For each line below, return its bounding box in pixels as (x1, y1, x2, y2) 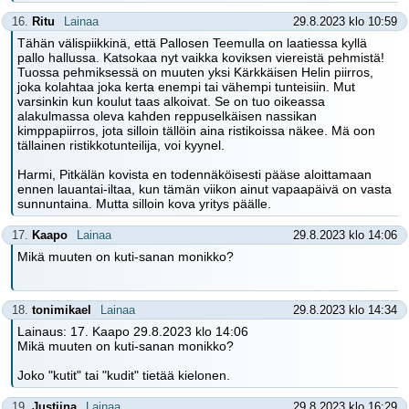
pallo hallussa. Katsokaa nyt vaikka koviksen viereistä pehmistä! (17, 50, 384, 65)
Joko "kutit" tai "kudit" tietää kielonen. (17, 368, 230, 383)
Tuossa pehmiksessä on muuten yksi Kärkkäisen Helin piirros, (17, 65, 373, 79)
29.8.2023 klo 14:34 (293, 303, 397, 317)
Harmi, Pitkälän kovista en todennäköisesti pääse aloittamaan (17, 167, 372, 182)
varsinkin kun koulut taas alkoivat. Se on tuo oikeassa (17, 94, 325, 109)
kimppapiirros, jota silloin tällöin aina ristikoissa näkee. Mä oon (17, 123, 375, 138)
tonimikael (32, 303, 91, 317)
